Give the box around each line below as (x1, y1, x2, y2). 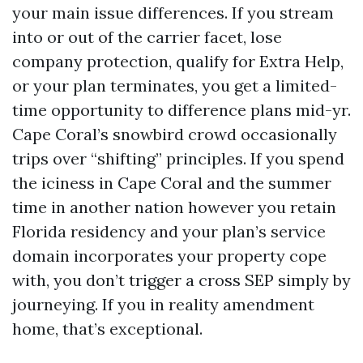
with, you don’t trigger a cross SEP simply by (12, 270, 351, 290)
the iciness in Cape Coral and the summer (12, 173, 331, 193)
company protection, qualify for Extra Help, (12, 51, 344, 71)
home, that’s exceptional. (12, 318, 203, 339)
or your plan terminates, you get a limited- (12, 75, 337, 96)
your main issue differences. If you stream (12, 2, 334, 23)
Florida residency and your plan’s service (12, 221, 326, 241)
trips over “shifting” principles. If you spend (12, 148, 344, 169)
